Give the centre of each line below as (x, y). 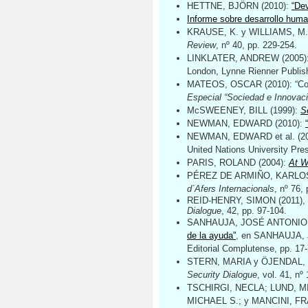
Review (201, 45)
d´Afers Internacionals (231, 189)
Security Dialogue (222, 275)
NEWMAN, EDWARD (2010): (246, 123)
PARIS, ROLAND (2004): (238, 163)
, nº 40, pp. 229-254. (256, 45)
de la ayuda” (211, 235)
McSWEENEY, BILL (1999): (244, 110)
